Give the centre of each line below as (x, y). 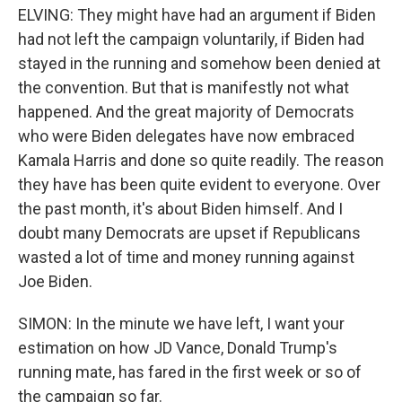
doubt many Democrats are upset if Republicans (189, 233)
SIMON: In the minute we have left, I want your (181, 323)
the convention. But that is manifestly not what (184, 87)
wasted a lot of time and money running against (186, 257)
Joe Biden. (55, 281)
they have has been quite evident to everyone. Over (199, 184)
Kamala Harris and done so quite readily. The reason (201, 160)
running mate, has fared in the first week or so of (190, 372)
